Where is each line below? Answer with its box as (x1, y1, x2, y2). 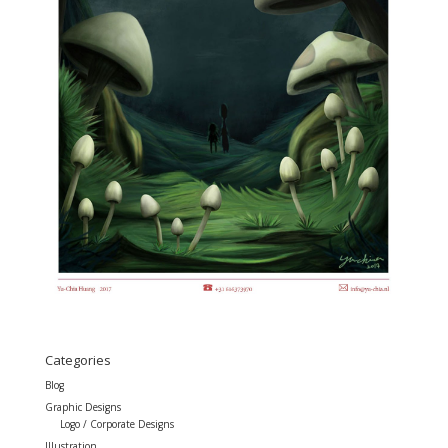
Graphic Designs (44, 399, 121, 414)
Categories (44, 350, 111, 369)
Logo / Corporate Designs (59, 416, 174, 431)
